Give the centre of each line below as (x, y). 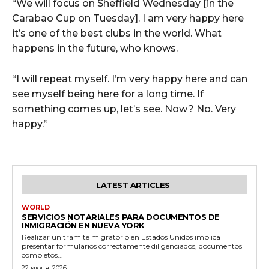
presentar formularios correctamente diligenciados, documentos (132, 246)
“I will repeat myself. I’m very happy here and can (130, 79)
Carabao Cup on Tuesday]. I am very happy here (128, 19)
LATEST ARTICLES (133, 185)
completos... (42, 255)
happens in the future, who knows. (95, 49)
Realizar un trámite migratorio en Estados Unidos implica (121, 237)
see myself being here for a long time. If (108, 94)
